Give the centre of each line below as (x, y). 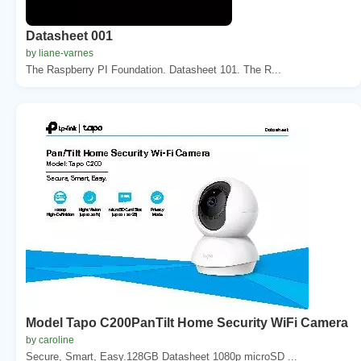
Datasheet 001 (69, 35)
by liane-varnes (60, 53)
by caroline (50, 340)
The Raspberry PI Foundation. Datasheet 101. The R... (154, 69)
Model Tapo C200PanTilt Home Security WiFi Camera (187, 322)
